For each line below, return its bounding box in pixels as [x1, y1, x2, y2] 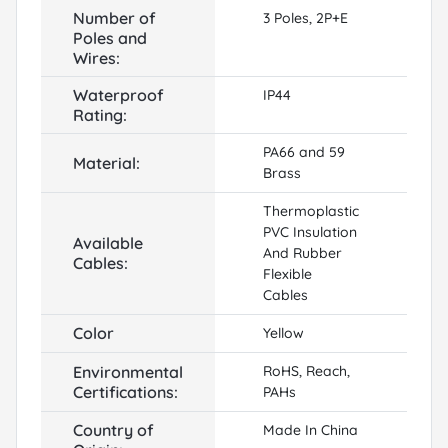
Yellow [263, 323, 304, 342]
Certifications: [73, 381, 178, 402]
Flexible [263, 264, 312, 283]
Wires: [73, 47, 120, 68]
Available [73, 232, 143, 253]
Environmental [73, 361, 183, 382]
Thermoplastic [263, 201, 359, 220]
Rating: [73, 104, 127, 125]
